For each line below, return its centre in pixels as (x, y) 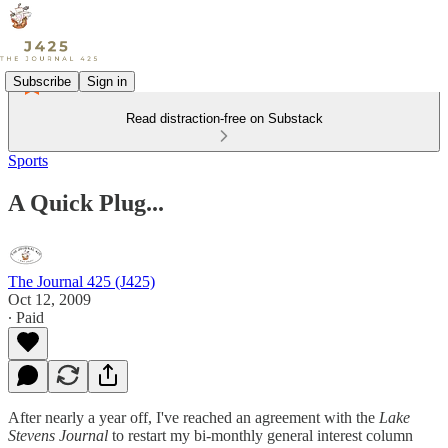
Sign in (107, 81)
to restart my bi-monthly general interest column (260, 435)
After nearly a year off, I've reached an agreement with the (193, 417)
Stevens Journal (58, 435)
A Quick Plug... (86, 202)
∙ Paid (26, 317)
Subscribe (42, 81)
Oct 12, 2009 (49, 299)
